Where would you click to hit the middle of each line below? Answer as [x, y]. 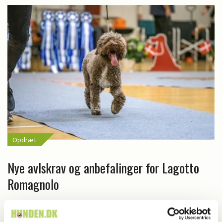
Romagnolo [33, 184]
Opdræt [24, 140]
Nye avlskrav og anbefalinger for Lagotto [103, 168]
